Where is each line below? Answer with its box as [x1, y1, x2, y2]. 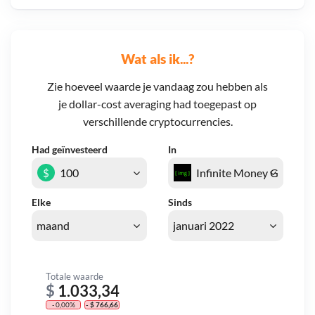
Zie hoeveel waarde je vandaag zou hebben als [47, 79, 268, 94]
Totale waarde [46, 270, 103, 282]
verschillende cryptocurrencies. [82, 115, 233, 129]
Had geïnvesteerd [32, 143, 108, 156]
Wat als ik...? [121, 50, 194, 67]
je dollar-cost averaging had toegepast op [58, 97, 257, 111]
